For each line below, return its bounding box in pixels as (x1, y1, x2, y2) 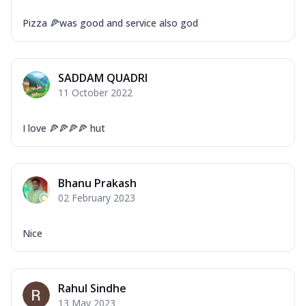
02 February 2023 (58, 191, 135, 204)
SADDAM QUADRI (58, 70, 148, 85)
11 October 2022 (58, 85, 133, 99)
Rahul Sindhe (58, 280, 126, 296)
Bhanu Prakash (58, 175, 137, 191)
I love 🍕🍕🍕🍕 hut (23, 121, 105, 135)
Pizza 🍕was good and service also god (23, 16, 198, 29)
